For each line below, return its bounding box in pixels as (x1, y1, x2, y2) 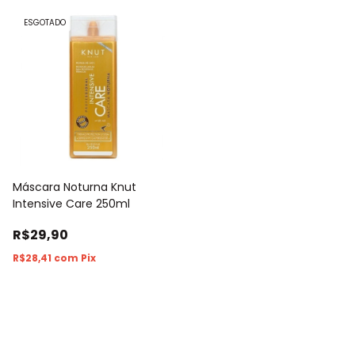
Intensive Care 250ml (13, 195, 130, 212)
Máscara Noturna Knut (13, 178, 136, 195)
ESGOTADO (24, 16, 66, 29)
